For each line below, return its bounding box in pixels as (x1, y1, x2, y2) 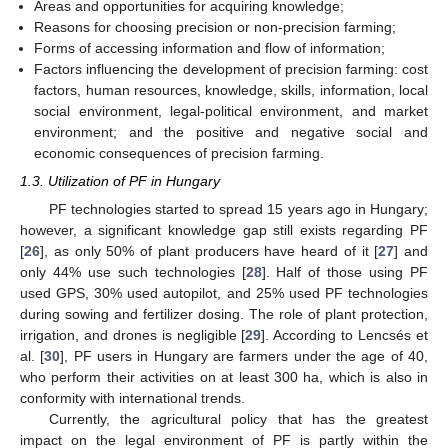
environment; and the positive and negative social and (34, 123, 428, 140)
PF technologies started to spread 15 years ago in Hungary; (48, 200, 428, 217)
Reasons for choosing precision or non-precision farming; (34, 18, 397, 35)
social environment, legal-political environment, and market (34, 102, 428, 119)
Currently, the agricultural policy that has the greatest (48, 410, 428, 427)
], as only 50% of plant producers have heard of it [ (40, 242, 379, 259)
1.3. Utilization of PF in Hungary (20, 172, 220, 189)
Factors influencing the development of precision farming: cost (34, 60, 428, 77)
